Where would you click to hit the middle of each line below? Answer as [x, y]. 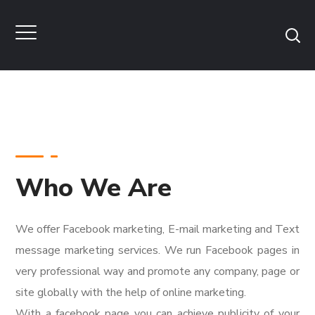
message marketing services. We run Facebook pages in [157, 250]
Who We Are [94, 188]
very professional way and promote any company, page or [157, 271]
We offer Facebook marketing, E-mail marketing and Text [157, 229]
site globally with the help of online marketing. [131, 292]
